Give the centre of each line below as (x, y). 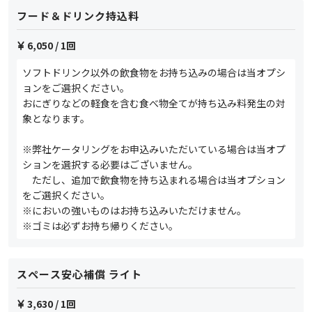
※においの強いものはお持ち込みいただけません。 (134, 210)
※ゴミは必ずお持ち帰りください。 (100, 225)
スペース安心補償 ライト (79, 274)
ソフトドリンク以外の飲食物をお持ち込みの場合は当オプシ (154, 72)
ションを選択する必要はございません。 (110, 164)
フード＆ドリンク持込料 (78, 15)
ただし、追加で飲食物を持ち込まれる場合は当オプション (154, 179)
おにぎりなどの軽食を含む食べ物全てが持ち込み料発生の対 (154, 103)
